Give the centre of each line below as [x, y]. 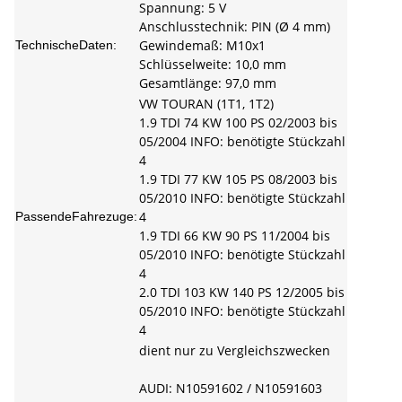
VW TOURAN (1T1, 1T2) [206, 104]
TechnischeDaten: [66, 45]
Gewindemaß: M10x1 [202, 46]
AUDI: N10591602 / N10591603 [231, 389]
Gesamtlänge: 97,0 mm [208, 83]
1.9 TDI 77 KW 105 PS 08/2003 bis [238, 179]
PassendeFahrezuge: [76, 217]
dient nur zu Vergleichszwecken [235, 351]
